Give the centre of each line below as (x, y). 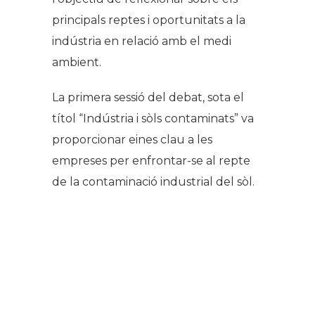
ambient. (77, 63)
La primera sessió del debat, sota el (148, 98)
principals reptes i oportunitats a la (149, 20)
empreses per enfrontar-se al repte (151, 161)
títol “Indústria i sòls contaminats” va (153, 119)
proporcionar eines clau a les (132, 140)
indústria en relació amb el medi (142, 41)
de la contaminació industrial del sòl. (153, 182)
